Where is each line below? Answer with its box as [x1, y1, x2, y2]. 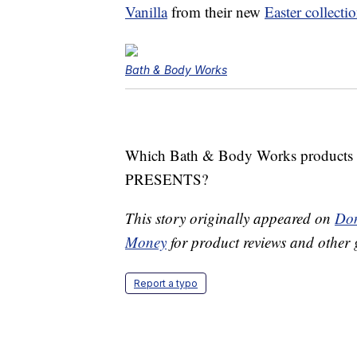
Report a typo [134, 277, 198, 290]
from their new [167, 2, 265, 22]
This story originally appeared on [125, 208, 335, 229]
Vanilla [125, 2, 167, 22]
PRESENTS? [125, 169, 208, 190]
